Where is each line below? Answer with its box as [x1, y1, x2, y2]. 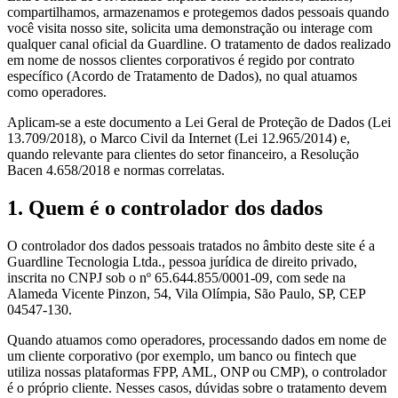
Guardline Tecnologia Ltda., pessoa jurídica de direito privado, [7, 253, 357, 269]
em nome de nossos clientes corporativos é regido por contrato [7, 52, 354, 68]
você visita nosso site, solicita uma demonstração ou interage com [7, 20, 372, 36]
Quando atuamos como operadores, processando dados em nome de [7, 331, 386, 347]
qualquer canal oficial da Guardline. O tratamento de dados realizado [7, 36, 391, 52]
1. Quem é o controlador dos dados [7, 195, 322, 219]
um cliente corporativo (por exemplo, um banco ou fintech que [7, 347, 356, 363]
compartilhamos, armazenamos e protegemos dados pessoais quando [7, 4, 389, 20]
